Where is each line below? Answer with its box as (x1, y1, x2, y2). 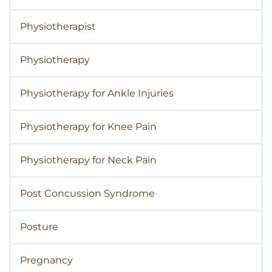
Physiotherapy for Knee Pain (20, 121, 157, 133)
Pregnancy (20, 254, 73, 267)
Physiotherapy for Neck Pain (20, 154, 157, 166)
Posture (20, 221, 58, 233)
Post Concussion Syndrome (20, 188, 155, 200)
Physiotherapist (20, 21, 96, 33)
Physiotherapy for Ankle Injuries (20, 87, 174, 100)
